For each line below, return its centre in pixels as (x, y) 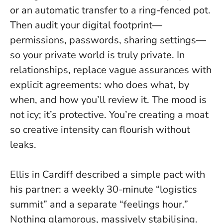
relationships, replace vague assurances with (111, 70)
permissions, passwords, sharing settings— (108, 40)
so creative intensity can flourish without (100, 129)
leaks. (23, 144)
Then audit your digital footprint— (86, 25)
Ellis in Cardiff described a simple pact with (108, 174)
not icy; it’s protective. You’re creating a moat (109, 114)
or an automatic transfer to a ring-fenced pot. (110, 10)
